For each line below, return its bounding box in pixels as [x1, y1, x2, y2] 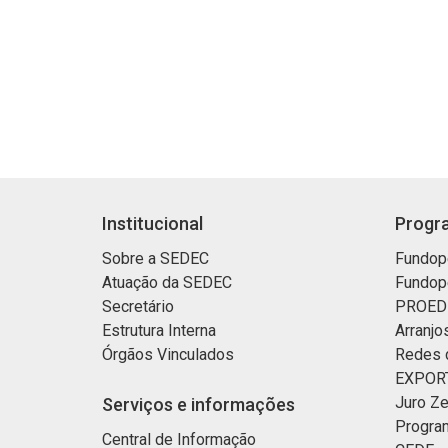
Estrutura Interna [102, 321, 216, 340]
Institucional [102, 213, 203, 234]
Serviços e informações [102, 394, 295, 415]
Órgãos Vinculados [102, 345, 234, 364]
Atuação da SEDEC [102, 273, 232, 292]
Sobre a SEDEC [102, 249, 209, 268]
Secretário [102, 297, 174, 316]
